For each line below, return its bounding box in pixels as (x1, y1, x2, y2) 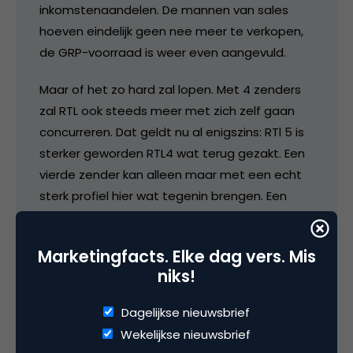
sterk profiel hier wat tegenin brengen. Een (39, 187, 287, 204)
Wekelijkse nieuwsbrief (121, 325, 251, 343)
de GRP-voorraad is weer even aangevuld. (39, 43, 286, 61)
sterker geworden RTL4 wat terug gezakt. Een (39, 144, 305, 162)
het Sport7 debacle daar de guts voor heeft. (39, 229, 302, 247)
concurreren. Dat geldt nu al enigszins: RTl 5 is (39, 123, 304, 140)
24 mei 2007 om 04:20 (39, 278, 176, 297)
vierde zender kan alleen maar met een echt (39, 165, 302, 183)
